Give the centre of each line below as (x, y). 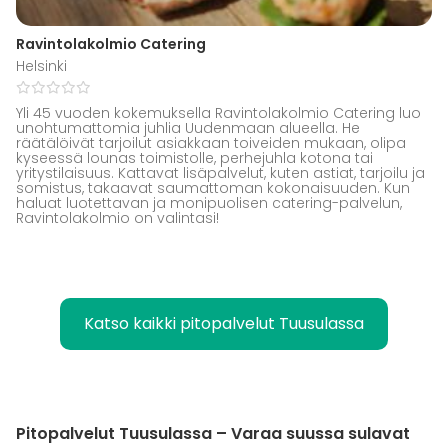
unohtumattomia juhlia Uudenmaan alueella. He (188, 127)
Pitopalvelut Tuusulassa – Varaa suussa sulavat (213, 433)
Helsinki (41, 65)
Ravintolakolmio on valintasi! (117, 217)
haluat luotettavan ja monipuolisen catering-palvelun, (209, 202)
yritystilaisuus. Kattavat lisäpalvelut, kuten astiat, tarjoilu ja (220, 172)
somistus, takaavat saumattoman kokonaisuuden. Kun (213, 187)
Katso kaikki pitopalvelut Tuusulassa (224, 323)
